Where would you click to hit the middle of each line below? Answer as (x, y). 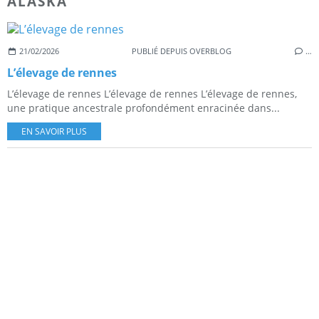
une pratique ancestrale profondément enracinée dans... (143, 108)
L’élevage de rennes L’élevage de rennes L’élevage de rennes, (152, 93)
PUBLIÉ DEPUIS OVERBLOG (181, 51)
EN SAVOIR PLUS (54, 131)
